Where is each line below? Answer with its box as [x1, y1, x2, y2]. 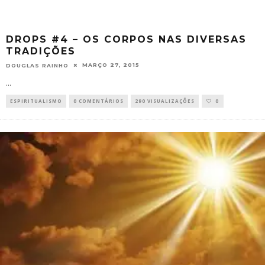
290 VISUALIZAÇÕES [135, 97, 195, 104]
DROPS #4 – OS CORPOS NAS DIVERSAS [6, 33, 247, 45]
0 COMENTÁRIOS [73, 97, 124, 104]
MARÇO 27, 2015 [82, 62, 140, 69]
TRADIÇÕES [6, 45, 76, 57]
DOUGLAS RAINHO [6, 62, 69, 69]
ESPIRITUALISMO [10, 97, 62, 104]
